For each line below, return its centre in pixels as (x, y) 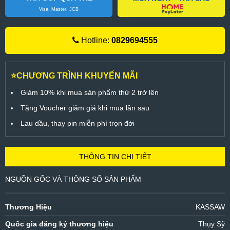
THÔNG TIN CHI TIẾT (115, 157)
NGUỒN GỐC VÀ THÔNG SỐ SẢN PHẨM (73, 179)
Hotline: (95, 41)
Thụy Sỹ (212, 224)
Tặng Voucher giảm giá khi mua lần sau (85, 108)
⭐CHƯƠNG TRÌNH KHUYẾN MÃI (74, 76)
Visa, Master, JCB (59, 9)
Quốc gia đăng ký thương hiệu (59, 224)
